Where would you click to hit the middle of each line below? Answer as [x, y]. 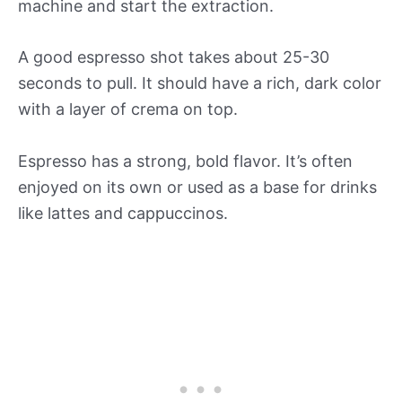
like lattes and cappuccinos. [123, 214]
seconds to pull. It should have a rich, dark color [200, 83]
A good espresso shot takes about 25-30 [174, 57]
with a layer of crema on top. [128, 109]
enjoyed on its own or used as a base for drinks [197, 188]
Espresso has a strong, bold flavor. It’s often [185, 162]
